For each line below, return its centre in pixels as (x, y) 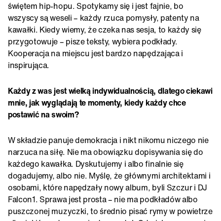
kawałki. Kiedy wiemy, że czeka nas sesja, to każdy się (105, 29)
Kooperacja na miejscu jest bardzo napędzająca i (95, 53)
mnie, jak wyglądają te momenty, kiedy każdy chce (97, 102)
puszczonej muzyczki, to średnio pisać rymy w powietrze (110, 211)
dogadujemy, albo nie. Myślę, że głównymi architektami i (109, 175)
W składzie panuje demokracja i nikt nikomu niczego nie (108, 140)
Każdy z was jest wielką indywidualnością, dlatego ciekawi (110, 91)
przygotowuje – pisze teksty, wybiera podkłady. (93, 41)
